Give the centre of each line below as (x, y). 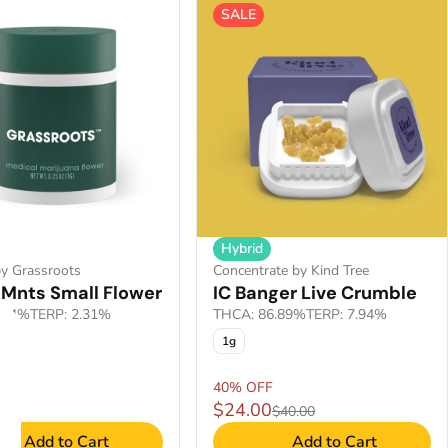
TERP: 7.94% (346, 314)
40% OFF (243, 387)
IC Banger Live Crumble (315, 293)
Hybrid (242, 248)
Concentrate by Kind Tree (291, 270)
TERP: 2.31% (70, 314)
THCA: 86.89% (259, 314)
